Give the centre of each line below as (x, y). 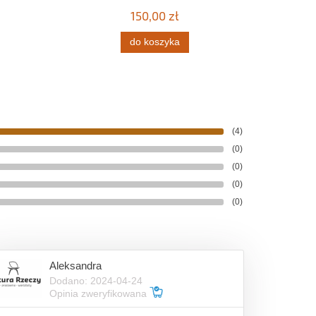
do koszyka (154, 42)
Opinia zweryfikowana (100, 293)
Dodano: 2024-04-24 (96, 280)
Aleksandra (76, 265)
